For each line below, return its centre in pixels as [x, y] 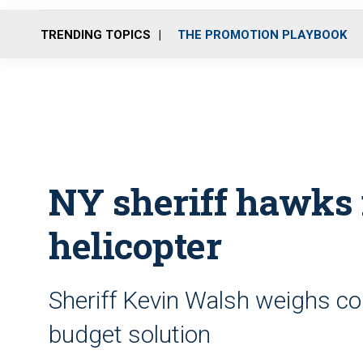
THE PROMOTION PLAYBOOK [262, 34]
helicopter [135, 245]
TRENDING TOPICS [96, 34]
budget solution [130, 334]
